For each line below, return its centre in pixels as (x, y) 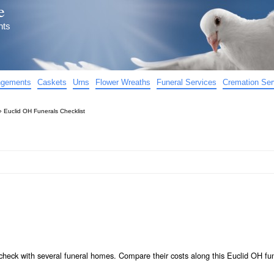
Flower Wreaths (123, 82)
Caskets (52, 82)
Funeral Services (187, 82)
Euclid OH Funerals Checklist (44, 111)
